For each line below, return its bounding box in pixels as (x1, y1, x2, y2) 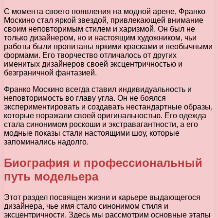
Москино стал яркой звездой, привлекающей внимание (4, 16, 203, 25)
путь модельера (4, 170, 98, 183)
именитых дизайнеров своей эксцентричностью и (4, 60, 182, 69)
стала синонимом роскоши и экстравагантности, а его (4, 120, 198, 129)
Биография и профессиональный (4, 156, 202, 170)
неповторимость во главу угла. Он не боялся (4, 94, 166, 103)
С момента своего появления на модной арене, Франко (4, 7, 205, 16)
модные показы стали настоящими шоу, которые (4, 129, 180, 138)
